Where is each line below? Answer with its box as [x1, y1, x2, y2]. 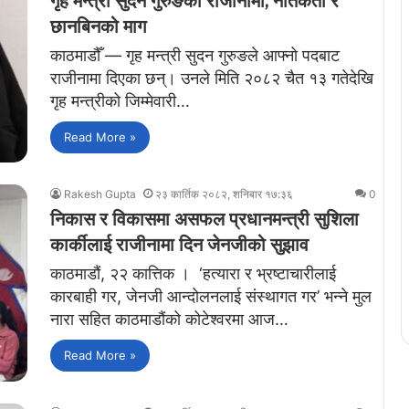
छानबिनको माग [50, 14, 146, 38]
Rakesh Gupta [64, 187, 136, 202]
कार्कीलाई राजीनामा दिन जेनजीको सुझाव [50, 233, 309, 257]
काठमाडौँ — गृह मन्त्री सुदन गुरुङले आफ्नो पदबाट [50, 45, 340, 65]
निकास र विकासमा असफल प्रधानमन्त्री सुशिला [50, 207, 359, 232]
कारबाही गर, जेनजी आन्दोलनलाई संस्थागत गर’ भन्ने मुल [50, 287, 372, 307]
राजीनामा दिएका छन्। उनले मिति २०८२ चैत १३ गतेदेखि [50, 68, 373, 88]
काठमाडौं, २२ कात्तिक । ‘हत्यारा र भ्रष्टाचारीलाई [50, 264, 336, 284]
